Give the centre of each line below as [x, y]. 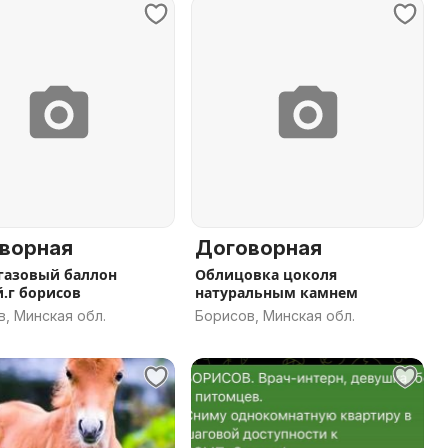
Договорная [258, 248]
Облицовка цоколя [266, 274]
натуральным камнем [276, 292]
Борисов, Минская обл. [275, 315]
